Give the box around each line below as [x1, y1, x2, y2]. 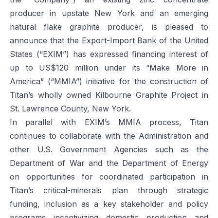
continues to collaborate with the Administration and [10, 131, 208, 141]
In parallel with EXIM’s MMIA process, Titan [10, 117, 208, 127]
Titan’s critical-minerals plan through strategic [10, 185, 208, 195]
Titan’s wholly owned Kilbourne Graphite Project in [10, 90, 208, 100]
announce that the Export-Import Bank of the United [10, 36, 208, 45]
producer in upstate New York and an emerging [10, 8, 208, 18]
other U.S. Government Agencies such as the [10, 145, 208, 154]
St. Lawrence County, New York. [10, 104, 131, 113]
